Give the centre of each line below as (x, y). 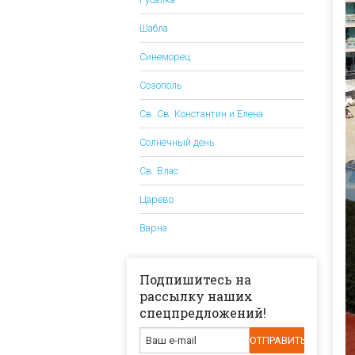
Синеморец (165, 57)
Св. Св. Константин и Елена (201, 114)
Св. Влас (159, 171)
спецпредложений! (203, 313)
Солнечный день (177, 143)
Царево (157, 200)
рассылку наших (196, 296)
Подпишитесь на (195, 280)
